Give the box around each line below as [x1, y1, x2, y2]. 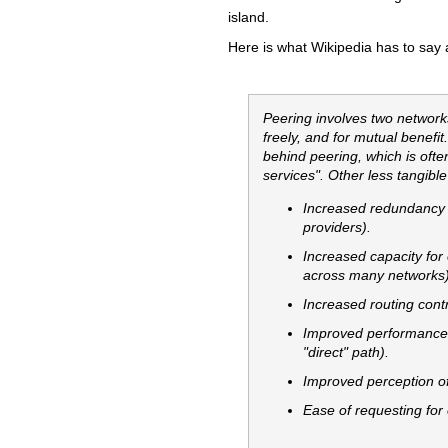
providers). [303, 218, 371, 235]
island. [228, 8, 269, 25]
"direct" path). [303, 343, 389, 360]
